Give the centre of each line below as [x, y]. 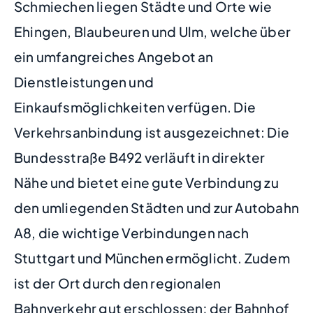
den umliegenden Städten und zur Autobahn [157, 208]
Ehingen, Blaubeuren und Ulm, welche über [153, 32]
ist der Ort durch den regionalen [118, 283]
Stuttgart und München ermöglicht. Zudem [152, 258]
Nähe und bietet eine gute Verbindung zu [146, 183]
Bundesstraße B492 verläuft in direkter [140, 158]
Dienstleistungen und [84, 82]
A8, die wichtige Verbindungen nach [131, 233]
